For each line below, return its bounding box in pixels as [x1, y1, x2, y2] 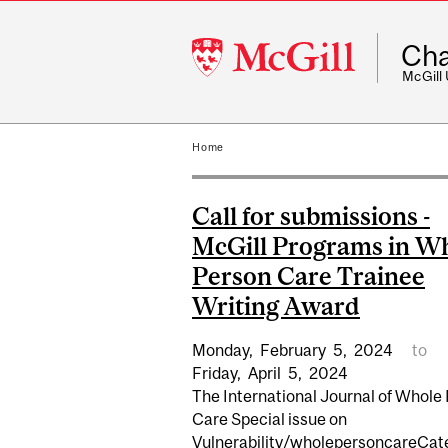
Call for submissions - [192, 201, 430, 230]
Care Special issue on [192, 409, 347, 428]
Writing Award [192, 291, 360, 320]
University [191, 61, 268, 79]
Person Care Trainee [192, 261, 425, 290]
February [259, 340, 326, 359]
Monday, [192, 340, 253, 359]
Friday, [192, 363, 241, 382]
